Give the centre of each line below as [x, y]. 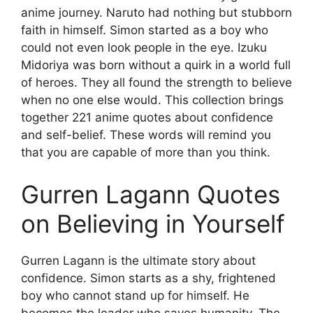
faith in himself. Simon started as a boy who [145, 30]
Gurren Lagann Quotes [151, 194]
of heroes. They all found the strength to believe [156, 83]
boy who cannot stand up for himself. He [135, 295]
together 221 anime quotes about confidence [147, 118]
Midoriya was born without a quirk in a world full [156, 65]
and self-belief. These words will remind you [146, 135]
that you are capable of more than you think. [146, 153]
